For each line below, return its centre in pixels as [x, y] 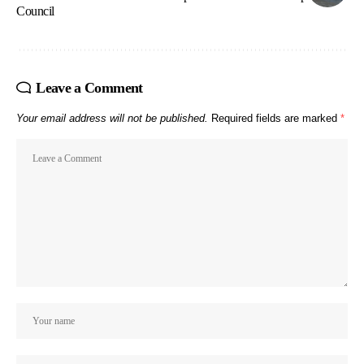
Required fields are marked [276, 119]
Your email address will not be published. [112, 119]
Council [35, 11]
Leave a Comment [89, 88]
